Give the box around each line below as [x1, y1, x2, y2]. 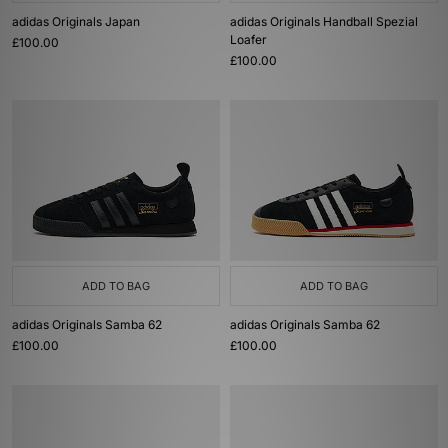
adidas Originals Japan [12, 14, 140, 29]
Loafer [230, 32, 267, 47]
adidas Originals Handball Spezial [230, 14, 418, 29]
